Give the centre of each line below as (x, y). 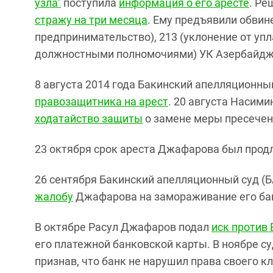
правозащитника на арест (101, 101)
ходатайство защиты (89, 118)
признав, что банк (82, 261)
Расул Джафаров (132, 227)
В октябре (62, 227)
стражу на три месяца (91, 19)
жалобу (54, 196)
